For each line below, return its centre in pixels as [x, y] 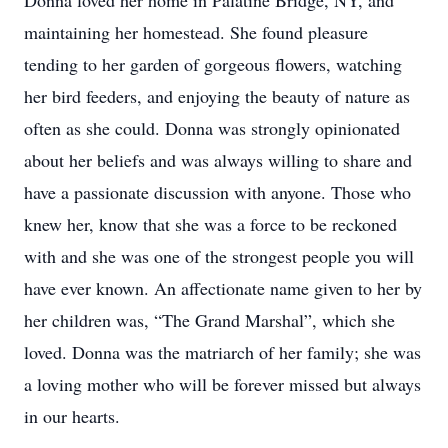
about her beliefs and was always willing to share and [218, 160]
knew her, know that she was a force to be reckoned [210, 224]
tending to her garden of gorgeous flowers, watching [213, 64]
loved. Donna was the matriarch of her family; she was [222, 352]
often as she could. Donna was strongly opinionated [212, 128]
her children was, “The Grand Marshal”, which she [209, 320]
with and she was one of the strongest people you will [219, 256]
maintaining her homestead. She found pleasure [196, 32]
